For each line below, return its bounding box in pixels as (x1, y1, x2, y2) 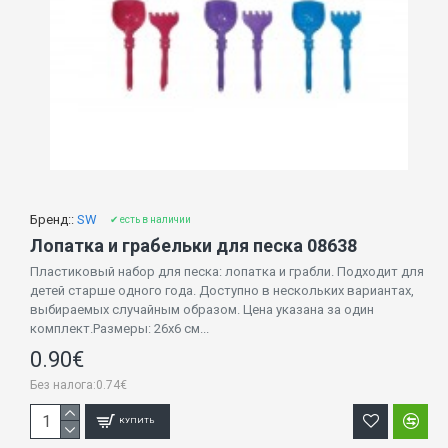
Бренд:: (30, 211, 74, 227)
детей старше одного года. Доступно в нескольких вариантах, (30, 282, 414, 298)
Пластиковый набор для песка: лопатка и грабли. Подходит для (30, 263, 424, 279)
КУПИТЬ (119, 416, 156, 426)
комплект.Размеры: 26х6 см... (30, 320, 209, 336)
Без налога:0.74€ (30, 377, 127, 392)
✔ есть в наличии (110, 213, 191, 225)
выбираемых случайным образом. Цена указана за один (30, 301, 374, 317)
